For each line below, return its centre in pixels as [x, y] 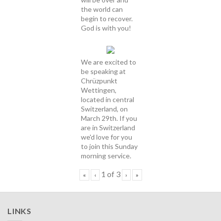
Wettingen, [99, 90]
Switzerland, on [104, 109]
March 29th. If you [109, 118]
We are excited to [109, 62]
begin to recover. [107, 19]
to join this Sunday [109, 147]
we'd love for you [107, 137]
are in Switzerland [108, 128]
